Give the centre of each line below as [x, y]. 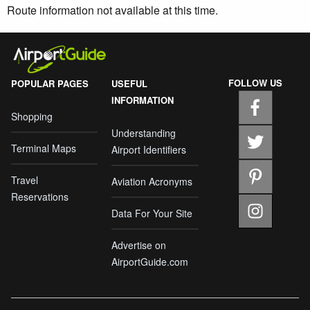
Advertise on [139, 245]
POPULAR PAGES [50, 83]
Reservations [40, 196]
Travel [25, 180]
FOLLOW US [256, 82]
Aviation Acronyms [152, 181]
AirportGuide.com [150, 261]
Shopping [32, 116]
